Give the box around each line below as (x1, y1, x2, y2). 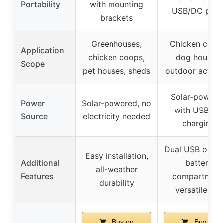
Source (21, 111, 48, 121)
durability (99, 177, 134, 188)
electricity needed (83, 111, 150, 121)
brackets (100, 12, 133, 23)
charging (182, 118, 215, 128)
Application (21, 45, 64, 55)
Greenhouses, (91, 38, 142, 49)
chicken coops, (88, 52, 145, 62)
